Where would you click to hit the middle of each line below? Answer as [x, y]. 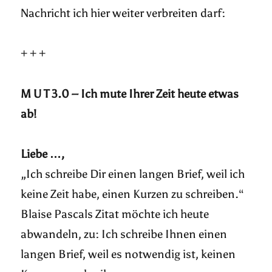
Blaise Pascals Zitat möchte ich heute [115, 214]
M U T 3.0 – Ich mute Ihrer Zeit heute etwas [130, 93]
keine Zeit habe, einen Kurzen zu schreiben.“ [133, 194]
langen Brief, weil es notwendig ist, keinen [128, 254]
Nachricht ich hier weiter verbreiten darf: [123, 13]
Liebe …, [43, 154]
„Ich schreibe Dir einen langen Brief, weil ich [133, 174]
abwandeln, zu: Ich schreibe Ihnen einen [124, 234]
